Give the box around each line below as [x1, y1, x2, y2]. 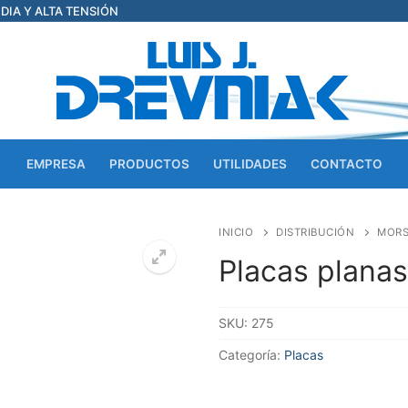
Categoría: [219, 346, 284, 362]
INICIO [219, 225, 253, 239]
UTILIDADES [212, 156, 287, 171]
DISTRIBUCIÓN [276, 225, 354, 239]
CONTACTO [310, 156, 382, 171]
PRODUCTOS [108, 156, 189, 171]
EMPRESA [25, 156, 86, 171]
